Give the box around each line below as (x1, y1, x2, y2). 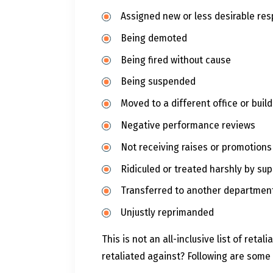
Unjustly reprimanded (121, 207, 214, 219)
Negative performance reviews (121, 119, 256, 131)
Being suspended (121, 76, 196, 88)
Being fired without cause (121, 54, 232, 66)
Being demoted (121, 32, 188, 44)
